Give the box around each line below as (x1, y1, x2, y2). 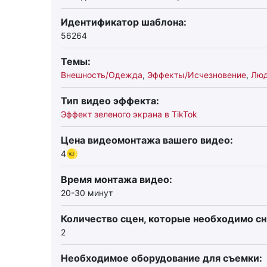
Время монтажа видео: (61, 173, 172, 185)
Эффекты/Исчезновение (147, 70, 246, 80)
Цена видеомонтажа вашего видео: (61, 134, 233, 146)
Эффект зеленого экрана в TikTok (61, 109, 197, 119)
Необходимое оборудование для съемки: (61, 252, 262, 264)
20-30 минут (61, 188, 113, 198)
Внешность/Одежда (61, 70, 142, 80)
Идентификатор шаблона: (61, 16, 187, 28)
